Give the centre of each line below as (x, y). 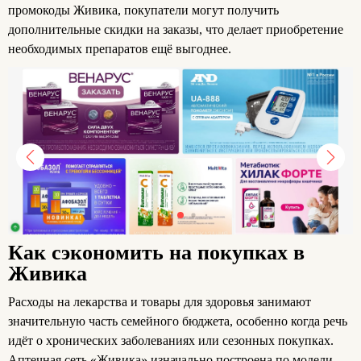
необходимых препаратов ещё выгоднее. (120, 48)
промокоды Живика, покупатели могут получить (143, 10)
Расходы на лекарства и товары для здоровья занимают (160, 302)
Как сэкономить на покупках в (156, 253)
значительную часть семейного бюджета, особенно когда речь (178, 322)
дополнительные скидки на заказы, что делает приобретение (176, 29)
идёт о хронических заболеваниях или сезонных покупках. (171, 341)
